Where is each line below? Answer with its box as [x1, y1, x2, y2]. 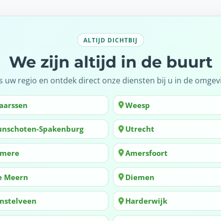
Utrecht [125, 124, 154, 134]
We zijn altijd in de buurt [8, 52, 213, 72]
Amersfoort [125, 147, 168, 158]
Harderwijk [125, 196, 167, 206]
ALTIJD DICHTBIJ [83, 36, 138, 44]
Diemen [125, 172, 154, 182]
